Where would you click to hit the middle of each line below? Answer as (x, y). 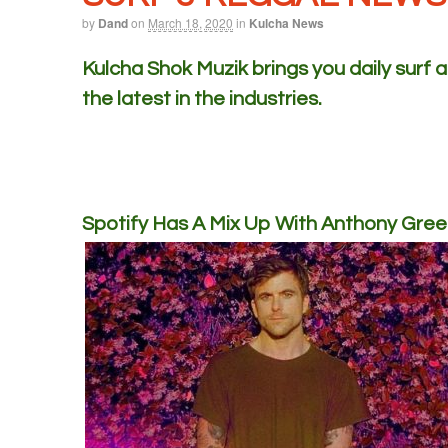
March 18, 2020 (190, 22)
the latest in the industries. (202, 98)
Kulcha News (286, 23)
